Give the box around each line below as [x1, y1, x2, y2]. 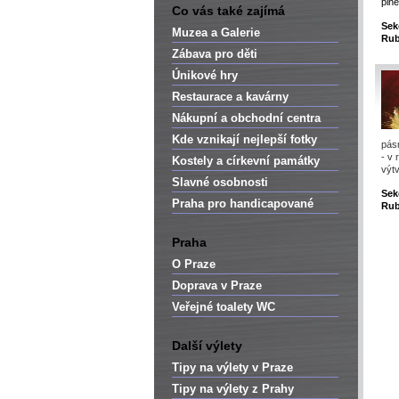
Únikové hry [172, 69, 238, 82]
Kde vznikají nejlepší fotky [172, 133, 317, 146]
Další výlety [172, 338, 242, 353]
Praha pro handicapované [172, 197, 313, 210]
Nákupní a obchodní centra [172, 111, 321, 125]
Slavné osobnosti [172, 175, 268, 189]
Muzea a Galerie [172, 26, 260, 39]
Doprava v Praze [172, 279, 262, 292]
